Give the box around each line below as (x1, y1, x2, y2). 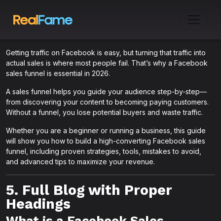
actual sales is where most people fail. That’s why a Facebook (6, 59, 208, 67)
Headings (6, 195, 71, 212)
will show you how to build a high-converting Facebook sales (6, 137, 205, 145)
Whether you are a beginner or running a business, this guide (6, 126, 206, 135)
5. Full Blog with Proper (6, 182, 172, 198)
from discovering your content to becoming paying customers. (6, 98, 209, 106)
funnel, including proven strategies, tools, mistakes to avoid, (6, 147, 201, 155)
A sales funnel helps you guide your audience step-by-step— (6, 87, 207, 96)
